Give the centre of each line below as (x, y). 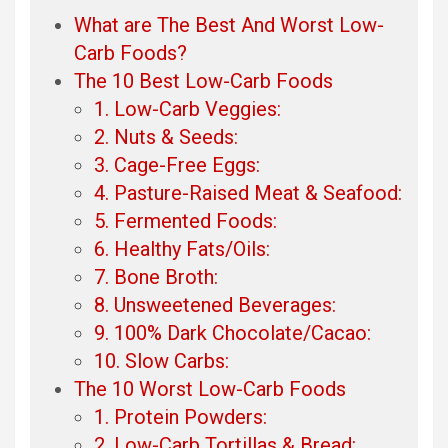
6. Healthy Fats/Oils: (182, 248)
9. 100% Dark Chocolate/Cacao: (232, 332)
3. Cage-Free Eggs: (177, 164)
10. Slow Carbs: (161, 360)
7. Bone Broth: (156, 276)
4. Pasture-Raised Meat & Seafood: (248, 192)
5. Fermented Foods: (185, 220)
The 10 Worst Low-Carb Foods (210, 388)
